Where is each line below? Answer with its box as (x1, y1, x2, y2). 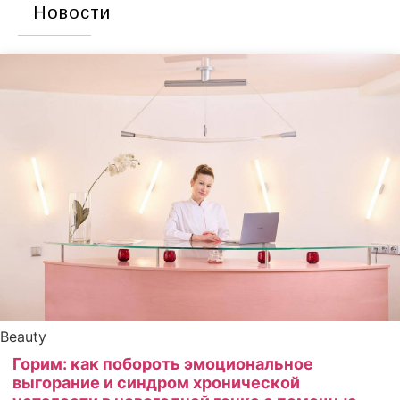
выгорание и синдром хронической (12, 372, 300, 392)
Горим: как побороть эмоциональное (12, 354, 313, 373)
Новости (33, 3, 112, 23)
